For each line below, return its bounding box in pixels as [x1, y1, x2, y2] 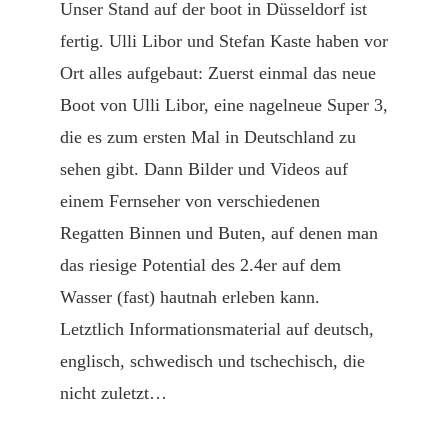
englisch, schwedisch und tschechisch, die [60, 351, 365, 371]
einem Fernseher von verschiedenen [60, 191, 320, 211]
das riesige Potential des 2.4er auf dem [60, 255, 341, 275]
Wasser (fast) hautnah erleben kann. [60, 287, 320, 307]
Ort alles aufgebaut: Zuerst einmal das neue [60, 63, 376, 83]
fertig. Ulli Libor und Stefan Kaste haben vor [60, 31, 388, 51]
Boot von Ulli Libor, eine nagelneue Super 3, [60, 95, 388, 115]
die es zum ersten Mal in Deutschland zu [60, 127, 356, 147]
